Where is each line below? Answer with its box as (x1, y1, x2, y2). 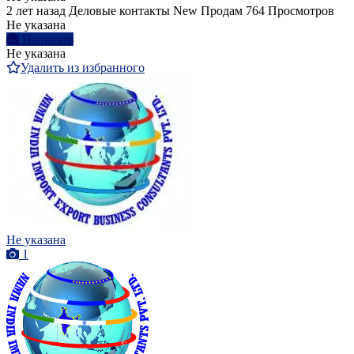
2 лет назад (6, 3, 66, 17)
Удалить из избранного (21, 60, 145, 74)
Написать (22, 32, 73, 46)
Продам (201, 3, 243, 17)
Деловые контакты (69, 3, 170, 17)
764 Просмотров (246, 3, 334, 17)
